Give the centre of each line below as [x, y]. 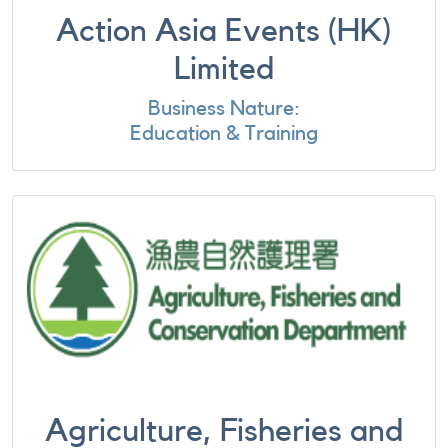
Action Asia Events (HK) [224, 31]
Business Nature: [224, 108]
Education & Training [224, 133]
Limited [224, 69]
